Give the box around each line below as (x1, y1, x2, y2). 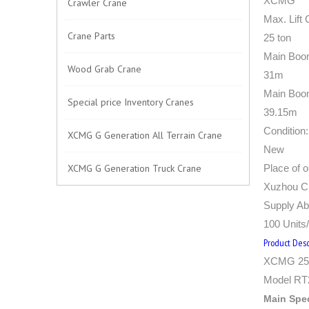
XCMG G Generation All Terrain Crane (68, 129, 222, 141)
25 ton (263, 32, 291, 43)
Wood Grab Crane (68, 63, 141, 75)
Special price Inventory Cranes (68, 96, 194, 108)
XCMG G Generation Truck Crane (68, 162, 201, 175)
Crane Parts (68, 30, 115, 42)
